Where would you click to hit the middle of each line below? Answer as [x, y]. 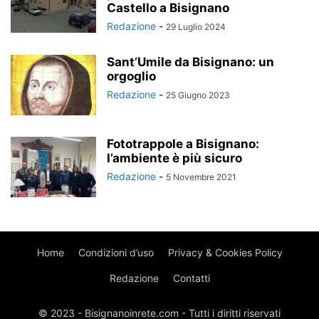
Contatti [191, 278]
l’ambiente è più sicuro [174, 158]
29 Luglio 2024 [196, 26]
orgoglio [131, 76]
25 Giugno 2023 [198, 95]
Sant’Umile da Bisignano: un [190, 62]
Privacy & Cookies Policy [225, 252]
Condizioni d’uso [116, 252]
